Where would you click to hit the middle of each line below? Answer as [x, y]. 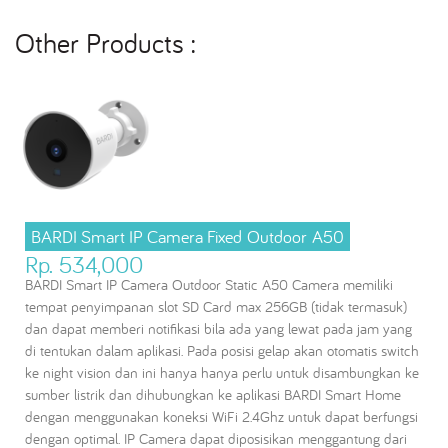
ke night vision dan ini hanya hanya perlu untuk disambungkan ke [222, 372]
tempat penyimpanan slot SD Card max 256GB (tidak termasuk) [216, 306]
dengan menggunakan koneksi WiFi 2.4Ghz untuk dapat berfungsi [221, 416]
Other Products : [105, 42]
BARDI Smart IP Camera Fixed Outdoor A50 [187, 236]
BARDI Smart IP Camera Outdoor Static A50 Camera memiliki [209, 284]
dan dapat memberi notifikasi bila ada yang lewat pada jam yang [218, 328]
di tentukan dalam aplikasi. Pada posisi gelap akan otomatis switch [222, 350]
